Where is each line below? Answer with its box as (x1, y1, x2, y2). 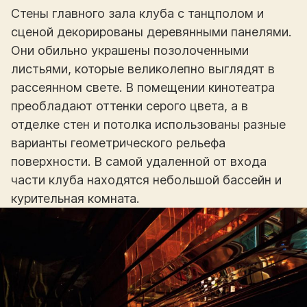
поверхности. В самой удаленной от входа (11, 153, 267, 169)
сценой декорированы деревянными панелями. (11, 24, 291, 39)
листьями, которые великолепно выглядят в (11, 61, 275, 76)
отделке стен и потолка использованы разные (11, 116, 286, 132)
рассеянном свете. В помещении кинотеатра (11, 79, 275, 95)
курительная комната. (11, 191, 139, 206)
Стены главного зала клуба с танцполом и (11, 5, 264, 21)
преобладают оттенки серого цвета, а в (11, 98, 248, 113)
